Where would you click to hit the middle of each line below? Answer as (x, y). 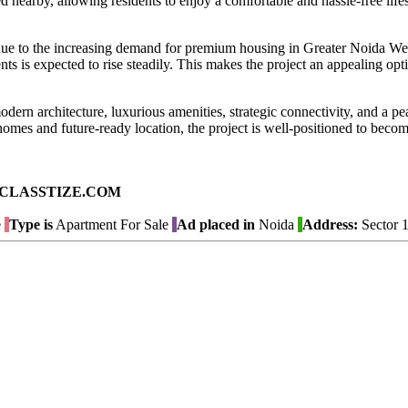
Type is (31, 225)
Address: (330, 225)
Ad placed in (216, 225)
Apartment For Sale (111, 225)
